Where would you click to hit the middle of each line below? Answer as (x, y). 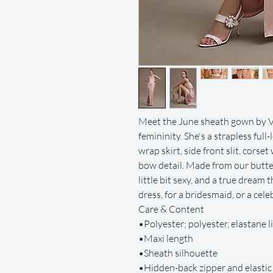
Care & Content (171, 209)
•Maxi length (166, 239)
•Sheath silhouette (178, 253)
